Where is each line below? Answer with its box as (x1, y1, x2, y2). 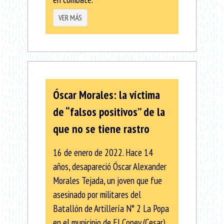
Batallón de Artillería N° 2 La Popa (53, 201, 169, 214)
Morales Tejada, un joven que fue (53, 173, 162, 186)
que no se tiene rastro (53, 121, 149, 136)
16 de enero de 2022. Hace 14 (53, 145, 153, 158)
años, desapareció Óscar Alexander (53, 159, 166, 172)
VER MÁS (58, 12, 82, 22)
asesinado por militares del (53, 187, 141, 200)
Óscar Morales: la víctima (53, 87, 160, 102)
